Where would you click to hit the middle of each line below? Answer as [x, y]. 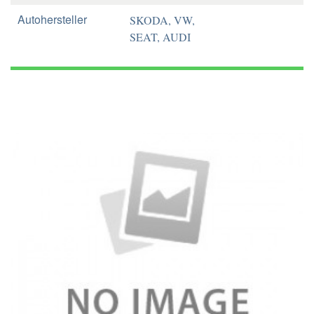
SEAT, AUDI [160, 37]
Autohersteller [52, 19]
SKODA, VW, [162, 20]
